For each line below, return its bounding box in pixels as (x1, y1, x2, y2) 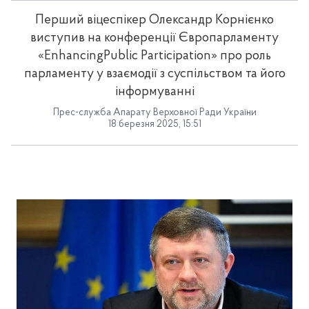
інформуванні (114, 86, 195, 99)
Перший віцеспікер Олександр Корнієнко (35, 14, 274, 27)
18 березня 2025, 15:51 (108, 119, 201, 130)
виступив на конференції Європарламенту (30, 32, 279, 45)
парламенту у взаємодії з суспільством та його (23, 68, 286, 81)
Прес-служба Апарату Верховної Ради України (52, 108, 257, 118)
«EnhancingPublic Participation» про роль (38, 50, 271, 63)
